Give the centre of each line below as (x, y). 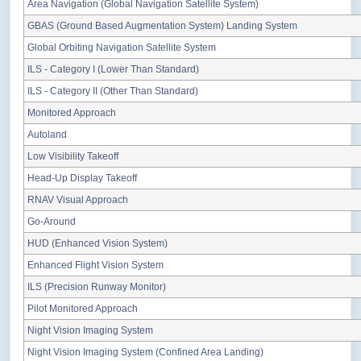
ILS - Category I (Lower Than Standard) (113, 70)
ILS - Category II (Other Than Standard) (113, 91)
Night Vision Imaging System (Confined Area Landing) (145, 353)
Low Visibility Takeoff (73, 157)
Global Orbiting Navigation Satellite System (122, 48)
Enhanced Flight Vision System (95, 266)
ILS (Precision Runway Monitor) (97, 287)
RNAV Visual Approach (78, 200)
